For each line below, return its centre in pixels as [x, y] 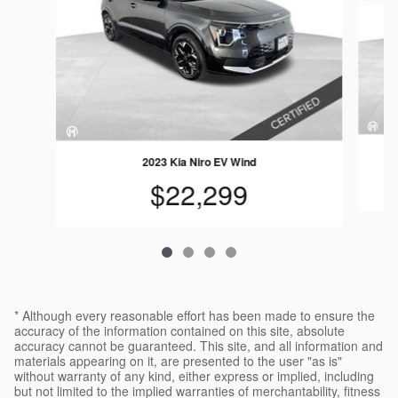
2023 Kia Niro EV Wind [199, 162]
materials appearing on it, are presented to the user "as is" [178, 360]
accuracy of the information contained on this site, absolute [179, 330]
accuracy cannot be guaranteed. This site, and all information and [199, 345]
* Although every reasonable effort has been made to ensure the [195, 315]
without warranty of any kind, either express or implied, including [194, 375]
